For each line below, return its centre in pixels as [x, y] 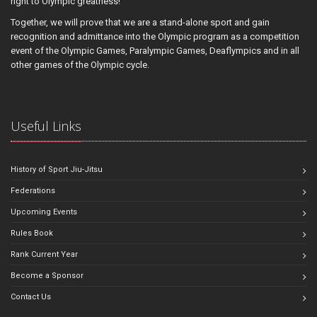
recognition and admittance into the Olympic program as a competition [155, 36]
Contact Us [31, 296]
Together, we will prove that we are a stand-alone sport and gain [140, 22]
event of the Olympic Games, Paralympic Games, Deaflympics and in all [155, 50]
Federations [33, 190]
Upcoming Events [44, 212]
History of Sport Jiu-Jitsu [57, 169]
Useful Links [46, 126]
